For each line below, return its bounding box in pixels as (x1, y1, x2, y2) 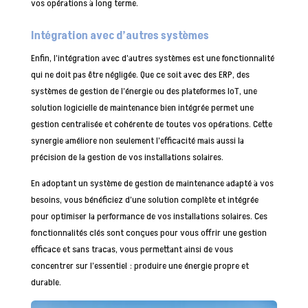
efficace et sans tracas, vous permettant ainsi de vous (30, 242, 233, 256)
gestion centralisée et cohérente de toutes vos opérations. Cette (30, 117, 272, 131)
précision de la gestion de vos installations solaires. (30, 150, 223, 164)
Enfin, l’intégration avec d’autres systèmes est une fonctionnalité (30, 51, 274, 65)
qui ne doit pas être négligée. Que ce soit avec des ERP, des (30, 67, 250, 81)
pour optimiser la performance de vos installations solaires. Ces (30, 209, 267, 223)
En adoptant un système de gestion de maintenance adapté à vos (30, 176, 274, 190)
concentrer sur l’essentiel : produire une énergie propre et (30, 258, 249, 272)
